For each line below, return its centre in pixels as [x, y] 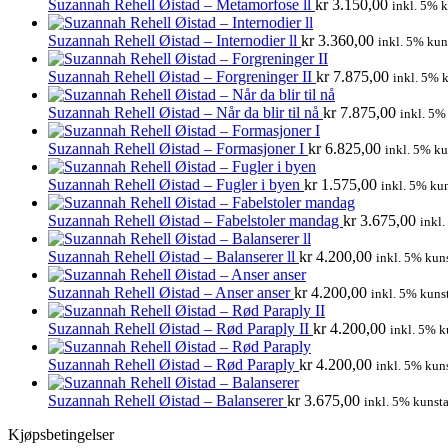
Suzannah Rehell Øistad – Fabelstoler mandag [195, 220]
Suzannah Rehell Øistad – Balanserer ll [173, 256]
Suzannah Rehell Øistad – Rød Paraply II [180, 328]
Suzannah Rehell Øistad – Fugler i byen [176, 184]
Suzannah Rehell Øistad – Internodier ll [174, 40]
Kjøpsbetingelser [61, 434]
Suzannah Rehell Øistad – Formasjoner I [178, 148]
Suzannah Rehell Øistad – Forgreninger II [182, 76]
